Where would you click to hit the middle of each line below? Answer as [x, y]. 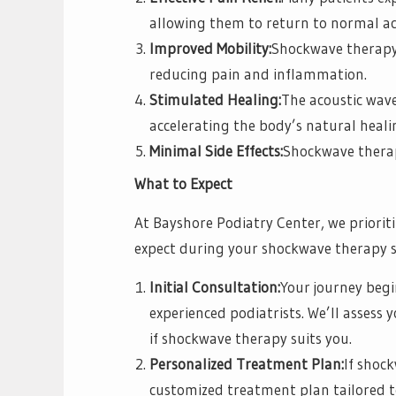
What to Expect [183, 184]
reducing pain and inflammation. [258, 73]
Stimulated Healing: [215, 99]
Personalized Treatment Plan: [247, 364]
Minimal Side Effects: [216, 150]
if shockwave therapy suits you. [251, 339]
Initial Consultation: [215, 287]
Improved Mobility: [210, 48]
